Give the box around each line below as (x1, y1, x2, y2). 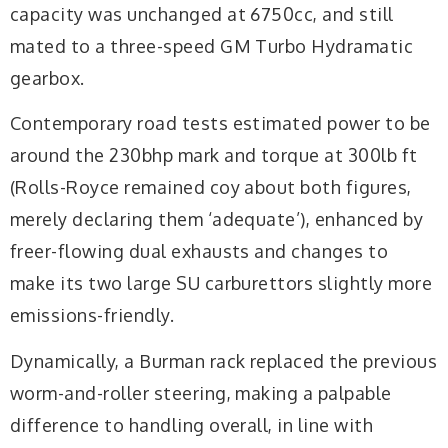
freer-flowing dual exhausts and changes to (10, 240, 389, 263)
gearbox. (10, 66, 85, 89)
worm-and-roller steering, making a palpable (10, 381, 392, 404)
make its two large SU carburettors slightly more (10, 272, 433, 295)
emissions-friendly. (10, 304, 175, 327)
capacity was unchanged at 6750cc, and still (10, 2, 394, 25)
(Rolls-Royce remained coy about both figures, (10, 176, 412, 199)
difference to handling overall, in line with (10, 413, 374, 436)
